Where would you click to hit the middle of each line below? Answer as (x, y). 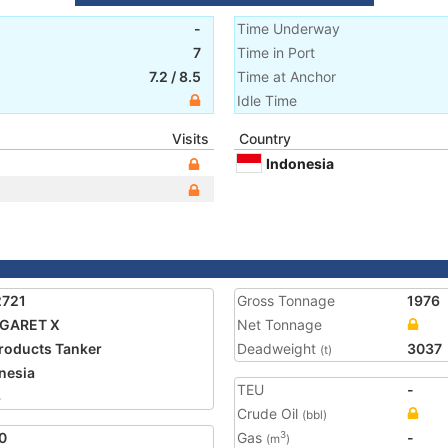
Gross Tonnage (286, 300)
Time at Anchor (286, 76)
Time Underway (288, 28)
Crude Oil (269, 413)
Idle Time (267, 100)
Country (265, 138)
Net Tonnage (279, 324)
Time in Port (276, 52)
